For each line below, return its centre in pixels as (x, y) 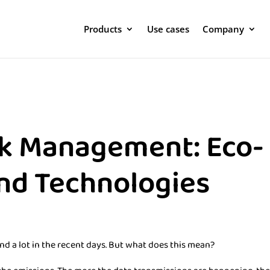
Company (223, 29)
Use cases (168, 29)
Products (103, 29)
